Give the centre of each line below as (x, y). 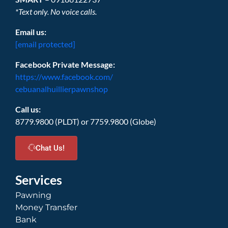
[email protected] (45, 44)
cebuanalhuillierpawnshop (62, 89)
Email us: (31, 32)
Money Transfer (46, 207)
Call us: (28, 109)
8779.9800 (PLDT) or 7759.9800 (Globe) (86, 121)
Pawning (33, 195)
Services (39, 180)
